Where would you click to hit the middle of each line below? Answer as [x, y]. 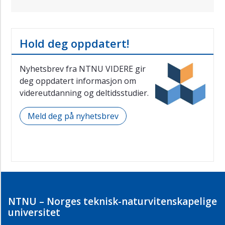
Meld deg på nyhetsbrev [73, 116]
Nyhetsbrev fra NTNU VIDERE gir [83, 69]
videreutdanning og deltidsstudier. [84, 93]
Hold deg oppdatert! [74, 43]
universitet [34, 213]
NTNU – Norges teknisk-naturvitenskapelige [113, 202]
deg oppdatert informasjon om [78, 81]
